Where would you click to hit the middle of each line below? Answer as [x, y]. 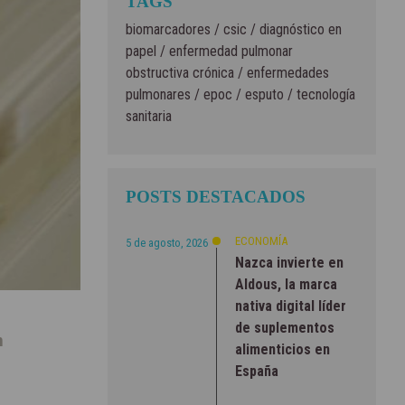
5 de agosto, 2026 [166, 242]
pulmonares [158, 94]
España [256, 371]
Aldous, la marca [286, 284]
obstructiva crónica [179, 72]
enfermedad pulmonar [229, 51]
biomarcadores [168, 29]
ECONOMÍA [261, 240]
